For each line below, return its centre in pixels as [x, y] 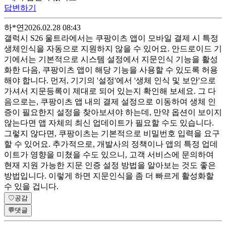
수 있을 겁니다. [31, 186]
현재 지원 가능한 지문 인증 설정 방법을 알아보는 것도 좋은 [110, 165]
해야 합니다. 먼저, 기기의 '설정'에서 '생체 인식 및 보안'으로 [110, 80]
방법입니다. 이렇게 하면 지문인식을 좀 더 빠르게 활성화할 [109, 176]
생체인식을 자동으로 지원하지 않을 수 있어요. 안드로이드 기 [113, 48]
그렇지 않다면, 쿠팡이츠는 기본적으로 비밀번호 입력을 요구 [112, 133]
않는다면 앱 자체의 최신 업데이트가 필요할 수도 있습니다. [109, 123]
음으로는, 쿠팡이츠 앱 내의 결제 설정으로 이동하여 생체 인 [110, 101]
